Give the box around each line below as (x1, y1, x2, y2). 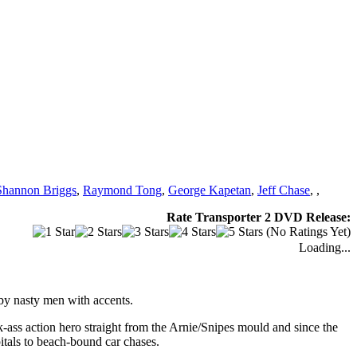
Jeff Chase (257, 182, 310, 197)
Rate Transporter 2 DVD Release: (167, 210, 351, 224)
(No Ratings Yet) (263, 224, 351, 238)
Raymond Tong (83, 182, 162, 197)
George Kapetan (168, 182, 251, 197)
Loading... (299, 240, 351, 254)
